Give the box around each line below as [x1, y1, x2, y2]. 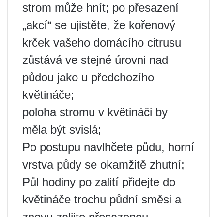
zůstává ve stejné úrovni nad [22, 53, 168, 66]
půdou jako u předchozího [22, 70, 154, 84]
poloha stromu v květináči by [22, 105, 168, 119]
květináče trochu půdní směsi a [22, 192, 181, 206]
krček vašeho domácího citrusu [22, 35, 181, 49]
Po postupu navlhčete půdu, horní [22, 140, 194, 154]
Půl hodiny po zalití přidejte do [22, 175, 175, 188]
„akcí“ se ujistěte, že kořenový [22, 18, 175, 31]
